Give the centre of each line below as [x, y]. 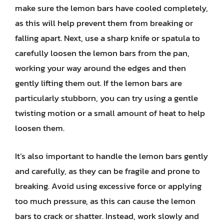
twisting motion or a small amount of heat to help [110, 113]
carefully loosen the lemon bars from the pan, [102, 53]
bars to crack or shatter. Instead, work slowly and [107, 216]
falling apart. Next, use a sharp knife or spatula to [107, 38]
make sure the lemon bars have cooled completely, [111, 8]
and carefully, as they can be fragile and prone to [107, 171]
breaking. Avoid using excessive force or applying [108, 186]
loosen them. [40, 128]
